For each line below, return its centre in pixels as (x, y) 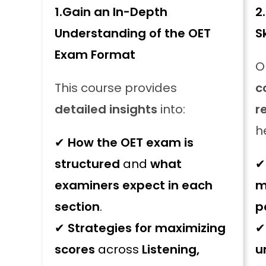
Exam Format (95, 55)
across (118, 249)
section (77, 207)
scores (75, 249)
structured (87, 164)
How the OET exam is (131, 142)
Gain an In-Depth (115, 12)
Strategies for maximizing (147, 228)
